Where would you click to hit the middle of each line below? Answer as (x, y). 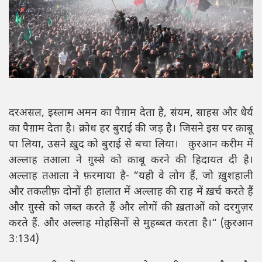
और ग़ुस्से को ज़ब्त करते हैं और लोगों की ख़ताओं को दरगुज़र (131, 208)
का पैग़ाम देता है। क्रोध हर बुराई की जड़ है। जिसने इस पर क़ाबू (131, 129)
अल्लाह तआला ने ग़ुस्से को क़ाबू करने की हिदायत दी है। (131, 161)
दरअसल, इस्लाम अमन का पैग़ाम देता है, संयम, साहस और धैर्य (131, 113)
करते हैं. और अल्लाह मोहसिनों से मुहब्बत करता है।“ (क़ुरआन (131, 224)
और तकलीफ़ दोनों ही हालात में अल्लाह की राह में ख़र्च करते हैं (131, 192)
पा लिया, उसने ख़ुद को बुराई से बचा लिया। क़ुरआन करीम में (131, 145)
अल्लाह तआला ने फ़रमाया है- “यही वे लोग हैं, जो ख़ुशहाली (131, 177)
